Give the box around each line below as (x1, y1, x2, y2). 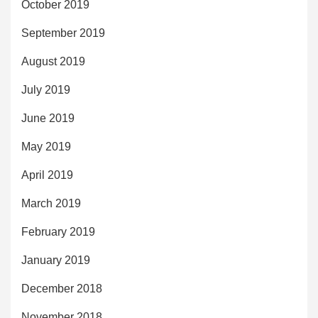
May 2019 (21, 140, 71, 153)
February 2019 (21, 225, 95, 238)
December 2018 (21, 282, 102, 295)
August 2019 (21, 55, 85, 67)
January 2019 (21, 253, 90, 266)
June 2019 (21, 111, 75, 124)
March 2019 (21, 197, 81, 209)
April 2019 (21, 168, 73, 181)
